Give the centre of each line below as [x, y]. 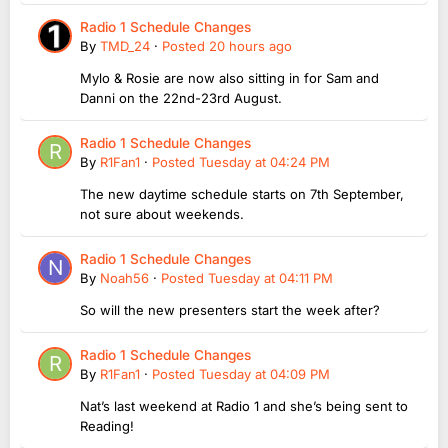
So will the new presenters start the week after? [230, 310]
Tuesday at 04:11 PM [270, 278]
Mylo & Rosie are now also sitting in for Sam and [229, 78]
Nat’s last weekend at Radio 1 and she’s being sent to [244, 406]
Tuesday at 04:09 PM [264, 374]
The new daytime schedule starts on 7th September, [242, 194]
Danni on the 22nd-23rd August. [181, 98]
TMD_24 [125, 46]
